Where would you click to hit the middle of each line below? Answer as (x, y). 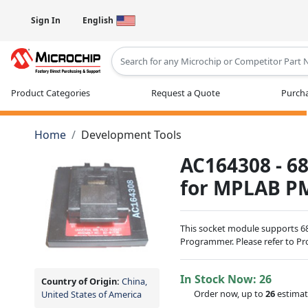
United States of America (91, 294)
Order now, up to (230, 293)
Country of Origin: (81, 281)
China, (134, 281)
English (98, 20)
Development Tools (131, 134)
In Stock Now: (220, 279)
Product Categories (51, 92)
